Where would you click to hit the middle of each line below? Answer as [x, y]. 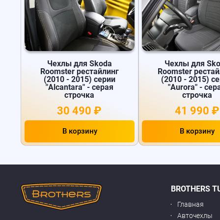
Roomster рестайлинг [79, 71]
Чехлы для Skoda [79, 63]
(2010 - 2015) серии [79, 79]
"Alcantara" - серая [79, 87]
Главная [191, 204]
